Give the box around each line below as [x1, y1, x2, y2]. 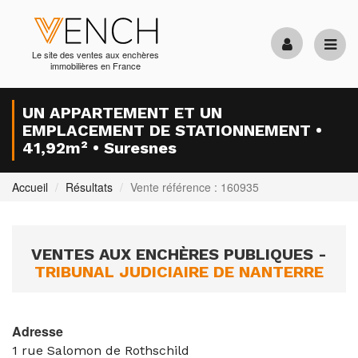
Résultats [66, 179, 113, 195]
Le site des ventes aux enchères [32, 48, 160, 61]
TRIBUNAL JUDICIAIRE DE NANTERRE [34, 262, 324, 281]
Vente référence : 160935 [130, 179, 259, 195]
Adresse [12, 322, 63, 340]
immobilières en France [50, 59, 141, 72]
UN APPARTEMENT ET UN [22, 103, 222, 122]
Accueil [12, 179, 48, 195]
